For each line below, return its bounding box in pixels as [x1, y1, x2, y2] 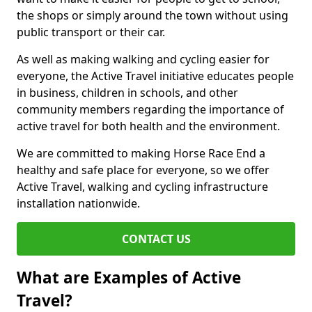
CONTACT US [121, 231, 191, 247]
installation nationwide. [17, 195, 140, 211]
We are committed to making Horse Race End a [17, 145, 265, 161]
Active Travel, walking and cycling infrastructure [17, 178, 268, 194]
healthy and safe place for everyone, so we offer [17, 162, 270, 178]
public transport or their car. [17, 24, 165, 40]
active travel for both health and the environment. [17, 118, 280, 134]
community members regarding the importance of [17, 101, 284, 117]
